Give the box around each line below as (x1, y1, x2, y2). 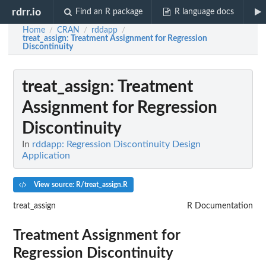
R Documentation (187, 201, 253, 210)
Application (22, 151, 70, 160)
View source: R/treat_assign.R (31, 180, 128, 188)
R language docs (174, 8, 234, 16)
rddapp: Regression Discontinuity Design (32, 140, 201, 149)
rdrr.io (12, 7, 42, 17)
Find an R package (75, 8, 143, 16)
